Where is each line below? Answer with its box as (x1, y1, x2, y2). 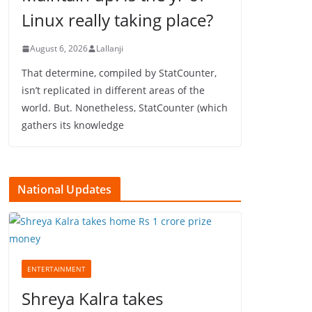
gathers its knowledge (22, 118, 124, 132)
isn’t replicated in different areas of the (22, 84, 205, 97)
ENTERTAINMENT (27, 264, 86, 274)
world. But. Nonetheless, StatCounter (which (22, 101, 228, 114)
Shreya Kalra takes (22, 287, 163, 310)
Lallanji (96, 42, 123, 54)
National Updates (17, 182, 112, 197)
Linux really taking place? (22, 8, 213, 31)
